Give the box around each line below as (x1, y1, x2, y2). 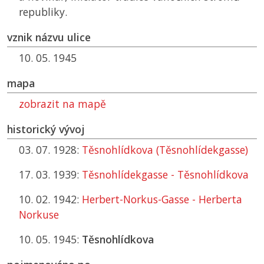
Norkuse (19, 207, 59, 222)
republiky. (19, 5, 67, 19)
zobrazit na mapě (19, 97, 106, 111)
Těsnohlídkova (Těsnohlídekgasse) (82, 143, 248, 157)
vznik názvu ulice (7, 30, 91, 45)
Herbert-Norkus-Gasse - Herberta (82, 192, 242, 207)
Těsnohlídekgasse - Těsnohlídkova (82, 167, 249, 182)
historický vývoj (7, 122, 85, 137)
